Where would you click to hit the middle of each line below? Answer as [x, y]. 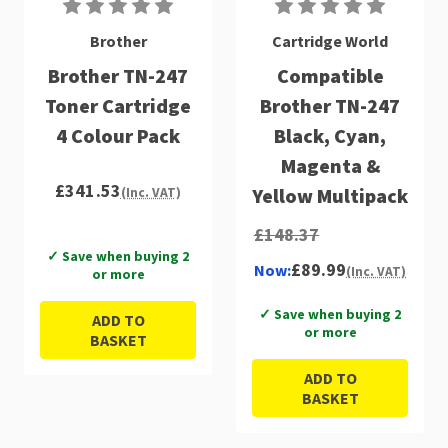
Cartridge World [330, 40]
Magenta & [330, 165]
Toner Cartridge [118, 105]
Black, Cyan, [330, 135]
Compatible [330, 75]
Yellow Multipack [330, 195]
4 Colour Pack [118, 135]
